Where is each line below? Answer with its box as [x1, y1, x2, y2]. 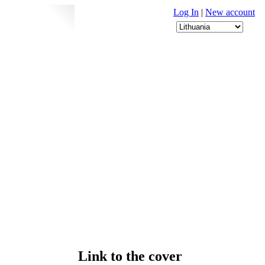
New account [205, 7, 255, 17]
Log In [173, 7, 199, 17]
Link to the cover [78, 248, 182, 264]
